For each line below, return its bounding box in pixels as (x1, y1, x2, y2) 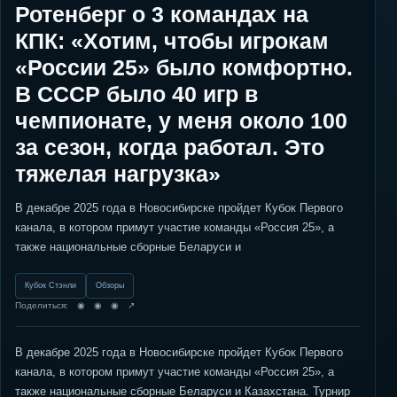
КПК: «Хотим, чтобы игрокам (15, 28, 329, 53)
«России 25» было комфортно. (15, 55, 353, 80)
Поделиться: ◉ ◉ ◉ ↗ (15, 300, 135, 310)
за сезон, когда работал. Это (15, 135, 324, 160)
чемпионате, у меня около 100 (15, 108, 347, 133)
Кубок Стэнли (25, 281, 76, 290)
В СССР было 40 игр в (15, 82, 258, 106)
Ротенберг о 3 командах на (15, 2, 308, 27)
